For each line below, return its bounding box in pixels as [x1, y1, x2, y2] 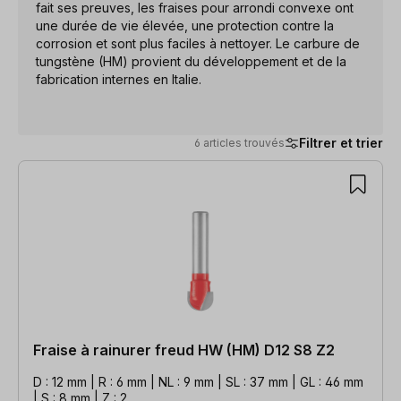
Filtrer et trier [299, 135, 383, 150]
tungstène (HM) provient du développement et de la [36, 53, 346, 69]
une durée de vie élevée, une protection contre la [36, 17, 334, 33]
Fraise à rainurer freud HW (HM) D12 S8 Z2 [33, 340, 335, 359]
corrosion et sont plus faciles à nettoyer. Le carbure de [36, 35, 360, 51]
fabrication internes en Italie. [36, 71, 201, 87]
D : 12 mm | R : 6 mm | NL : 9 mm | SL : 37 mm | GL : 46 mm [33, 373, 363, 389]
